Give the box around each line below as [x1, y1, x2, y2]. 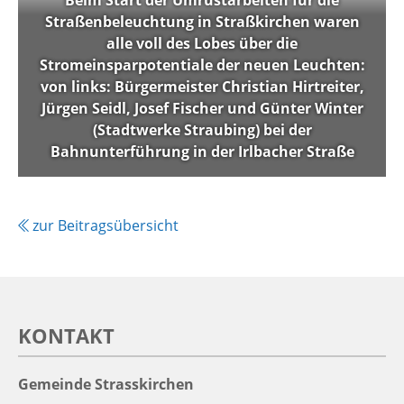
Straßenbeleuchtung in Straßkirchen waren [44, 12, 360, 32]
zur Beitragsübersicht [29, 216, 179, 236]
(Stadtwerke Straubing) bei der [92, 120, 312, 141]
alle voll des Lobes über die [106, 33, 298, 54]
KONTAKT [18, 322, 115, 350]
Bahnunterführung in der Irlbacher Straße [50, 142, 354, 162]
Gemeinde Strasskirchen [18, 374, 194, 395]
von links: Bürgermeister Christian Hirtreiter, [40, 77, 364, 97]
